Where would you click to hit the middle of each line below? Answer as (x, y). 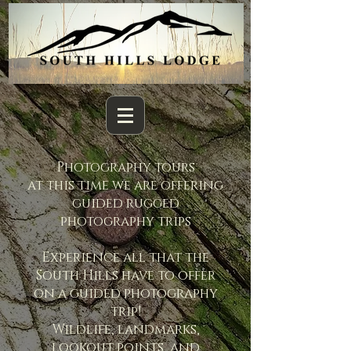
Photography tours (125, 167)
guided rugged (125, 203)
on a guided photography (125, 293)
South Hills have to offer (125, 275)
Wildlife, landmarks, (125, 329)
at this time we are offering (125, 185)
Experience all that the (125, 257)
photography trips (125, 221)
